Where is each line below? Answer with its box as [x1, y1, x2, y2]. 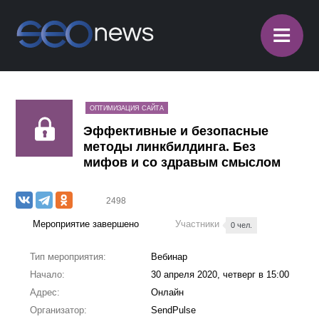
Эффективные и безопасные [83, 124, 269, 138]
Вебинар [150, 251, 187, 262]
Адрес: [29, 287, 60, 298]
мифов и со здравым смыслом [83, 155, 281, 169]
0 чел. [231, 221, 253, 229]
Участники [175, 219, 223, 229]
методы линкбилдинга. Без [83, 140, 256, 154]
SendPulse [150, 305, 196, 315]
